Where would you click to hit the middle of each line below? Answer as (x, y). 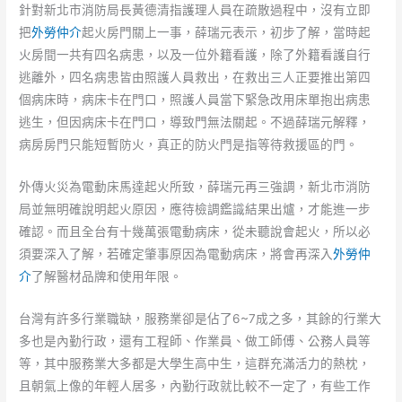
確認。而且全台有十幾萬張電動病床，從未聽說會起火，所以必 (195, 231)
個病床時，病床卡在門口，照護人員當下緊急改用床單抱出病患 (195, 99)
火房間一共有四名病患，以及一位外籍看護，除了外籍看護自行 (195, 54)
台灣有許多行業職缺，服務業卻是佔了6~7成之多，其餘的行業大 (201, 318)
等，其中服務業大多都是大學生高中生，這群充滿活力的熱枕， (195, 363)
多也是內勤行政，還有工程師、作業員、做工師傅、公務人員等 (195, 341)
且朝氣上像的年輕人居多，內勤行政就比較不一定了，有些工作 (195, 385)
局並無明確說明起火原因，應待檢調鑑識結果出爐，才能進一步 (195, 209)
